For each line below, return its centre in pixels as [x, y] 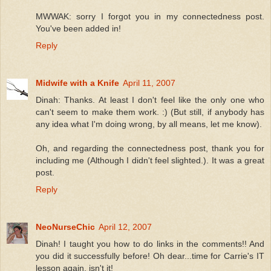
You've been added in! [78, 28]
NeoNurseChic [65, 227]
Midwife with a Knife [77, 83]
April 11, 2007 [149, 83]
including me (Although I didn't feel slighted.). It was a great [150, 160]
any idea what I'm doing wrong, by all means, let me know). [149, 124]
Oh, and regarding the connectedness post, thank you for [150, 148]
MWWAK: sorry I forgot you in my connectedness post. [150, 16]
